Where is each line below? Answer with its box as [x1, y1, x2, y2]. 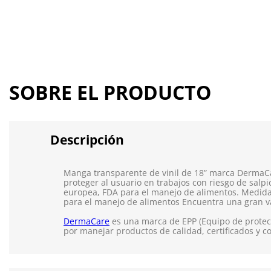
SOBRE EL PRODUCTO [9, 79, 211, 106]
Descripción [50, 131, 124, 149]
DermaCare [64, 215, 109, 227]
